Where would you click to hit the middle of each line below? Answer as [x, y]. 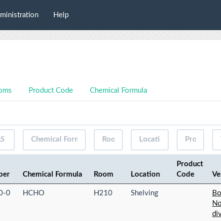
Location [145, 174]
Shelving [145, 193]
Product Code [51, 90]
